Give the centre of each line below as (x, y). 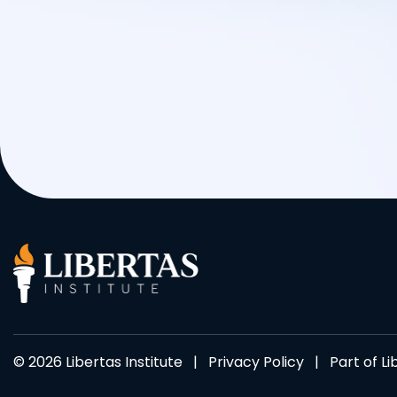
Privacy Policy (256, 362)
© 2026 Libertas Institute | (111, 362)
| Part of (343, 362)
